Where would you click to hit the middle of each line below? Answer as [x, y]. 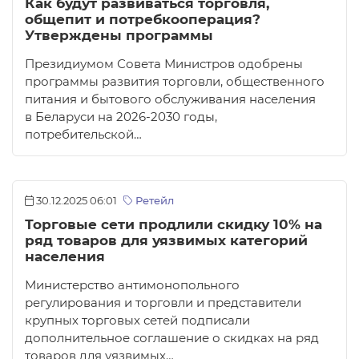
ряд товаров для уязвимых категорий [166, 241]
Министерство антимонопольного [132, 286]
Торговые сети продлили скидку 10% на [173, 225]
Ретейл [153, 201]
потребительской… [83, 135]
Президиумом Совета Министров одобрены [164, 65]
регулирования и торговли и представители [163, 303]
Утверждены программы [119, 36]
